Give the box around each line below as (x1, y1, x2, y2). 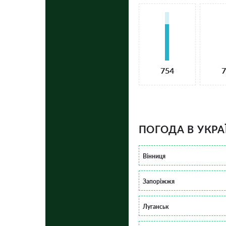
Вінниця (142, 152, 165, 160)
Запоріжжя (142, 177, 175, 185)
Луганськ (142, 202, 169, 210)
